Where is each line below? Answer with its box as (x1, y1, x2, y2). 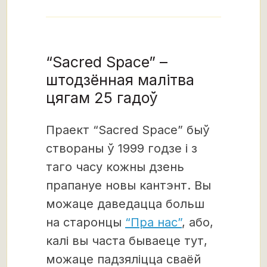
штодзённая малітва (46, 70, 194, 89)
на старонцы (46, 215, 125, 229)
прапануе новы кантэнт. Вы (46, 178, 211, 193)
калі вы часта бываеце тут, (46, 233, 207, 248)
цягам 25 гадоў (46, 88, 158, 107)
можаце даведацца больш (46, 196, 204, 211)
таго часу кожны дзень (46, 159, 184, 174)
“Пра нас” (125, 215, 182, 229)
